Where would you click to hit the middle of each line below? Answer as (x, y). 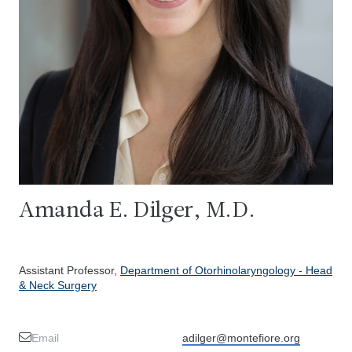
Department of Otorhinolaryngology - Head (226, 270)
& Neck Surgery (58, 285)
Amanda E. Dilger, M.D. (137, 211)
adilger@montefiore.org (241, 338)
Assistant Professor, (70, 270)
